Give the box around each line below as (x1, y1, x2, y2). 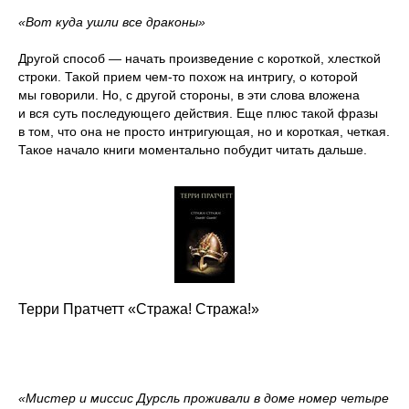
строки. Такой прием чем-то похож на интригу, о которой (18, 68, 358, 84)
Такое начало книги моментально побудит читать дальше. (18, 142, 367, 157)
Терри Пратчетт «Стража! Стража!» (18, 300, 259, 317)
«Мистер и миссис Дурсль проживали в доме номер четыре (18, 390, 389, 405)
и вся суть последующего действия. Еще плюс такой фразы (18, 105, 378, 121)
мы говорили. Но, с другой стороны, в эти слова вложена (18, 87, 360, 102)
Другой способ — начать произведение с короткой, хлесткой (18, 50, 381, 66)
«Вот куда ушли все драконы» (18, 14, 205, 29)
